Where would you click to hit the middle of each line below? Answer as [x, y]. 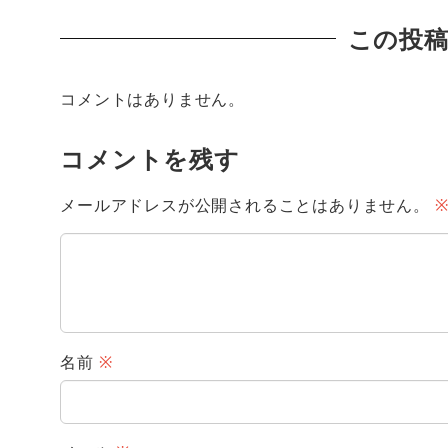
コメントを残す [150, 159]
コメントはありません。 [153, 98]
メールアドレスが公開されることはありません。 [245, 205]
